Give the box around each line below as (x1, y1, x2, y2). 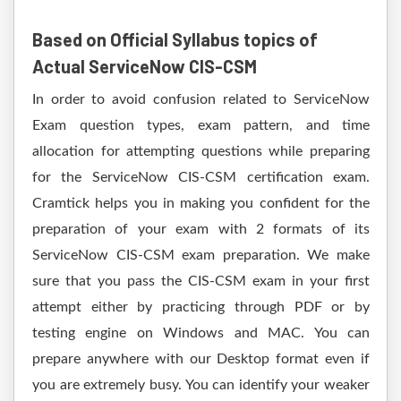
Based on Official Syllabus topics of (32, 29, 318, 50)
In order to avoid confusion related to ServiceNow (32, 92, 370, 107)
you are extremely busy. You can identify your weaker (32, 378, 370, 392)
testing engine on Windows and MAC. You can (32, 326, 370, 340)
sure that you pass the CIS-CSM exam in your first (32, 274, 370, 288)
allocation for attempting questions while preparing (32, 144, 370, 158)
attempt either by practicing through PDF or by (32, 300, 370, 314)
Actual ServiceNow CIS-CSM (32, 55, 257, 77)
